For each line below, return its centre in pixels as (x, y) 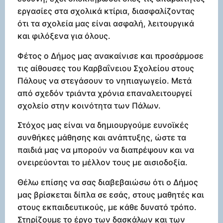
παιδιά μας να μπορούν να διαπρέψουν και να (106, 150)
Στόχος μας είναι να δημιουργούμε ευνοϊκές (103, 125)
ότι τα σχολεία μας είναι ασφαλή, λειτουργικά (106, 24)
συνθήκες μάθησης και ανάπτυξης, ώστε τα (102, 138)
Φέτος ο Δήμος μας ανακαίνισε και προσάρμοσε (111, 56)
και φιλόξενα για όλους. (64, 36)
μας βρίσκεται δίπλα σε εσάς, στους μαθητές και (111, 194)
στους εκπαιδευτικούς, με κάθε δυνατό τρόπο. (107, 207)
